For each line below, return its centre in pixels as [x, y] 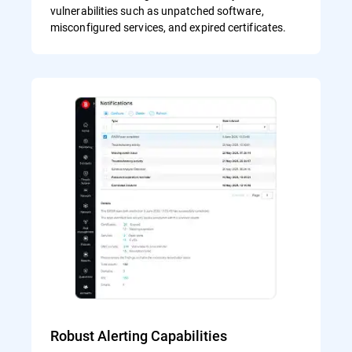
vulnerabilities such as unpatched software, [157, 10]
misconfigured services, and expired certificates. [169, 27]
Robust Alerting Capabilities [139, 336]
